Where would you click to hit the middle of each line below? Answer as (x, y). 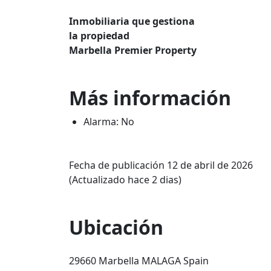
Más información (150, 98)
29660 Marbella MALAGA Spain (139, 261)
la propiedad (99, 36)
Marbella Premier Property (133, 50)
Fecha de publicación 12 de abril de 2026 (161, 165)
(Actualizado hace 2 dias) (125, 180)
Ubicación (116, 227)
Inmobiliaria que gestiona (132, 21)
